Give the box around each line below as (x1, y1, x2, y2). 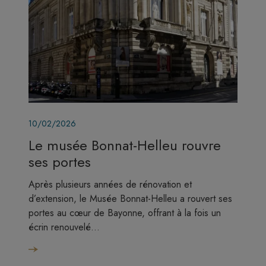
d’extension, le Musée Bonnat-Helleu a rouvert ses (28, 192, 232, 205)
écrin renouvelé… (28, 220, 100, 234)
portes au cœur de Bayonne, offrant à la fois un (28, 206, 221, 220)
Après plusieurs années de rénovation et (28, 178, 192, 191)
